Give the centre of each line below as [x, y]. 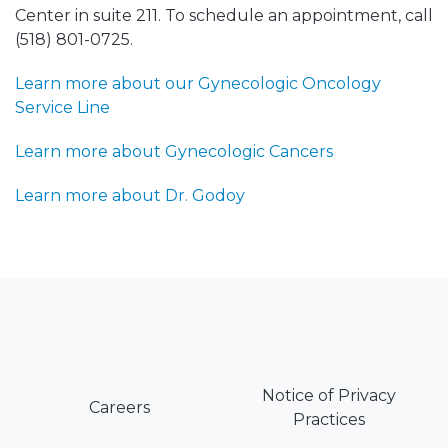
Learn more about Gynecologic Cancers [174, 152]
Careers [119, 408]
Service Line [62, 108]
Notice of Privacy [328, 396]
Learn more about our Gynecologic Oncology [198, 84]
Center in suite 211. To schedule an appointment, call [224, 16]
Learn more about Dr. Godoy [130, 196]
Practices [328, 420]
